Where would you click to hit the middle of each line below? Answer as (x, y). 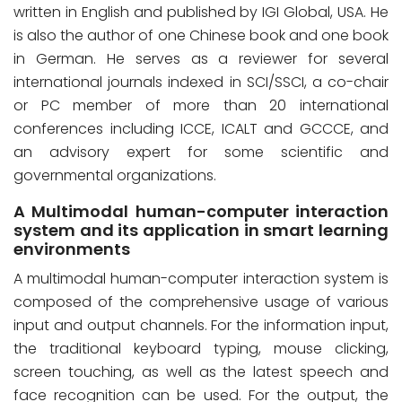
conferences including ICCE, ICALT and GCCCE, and (201, 129)
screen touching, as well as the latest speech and (201, 372)
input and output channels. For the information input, (201, 325)
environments (72, 249)
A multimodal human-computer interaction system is (201, 279)
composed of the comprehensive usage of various (201, 302)
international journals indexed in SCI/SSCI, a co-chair (201, 82)
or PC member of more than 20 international (201, 105)
